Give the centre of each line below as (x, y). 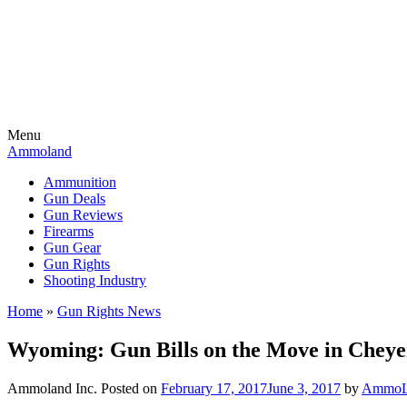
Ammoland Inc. (52, 388)
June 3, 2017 (304, 388)
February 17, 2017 (214, 388)
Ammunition (80, 182)
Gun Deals (74, 199)
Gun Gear (72, 248)
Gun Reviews (83, 215)
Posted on (131, 388)
